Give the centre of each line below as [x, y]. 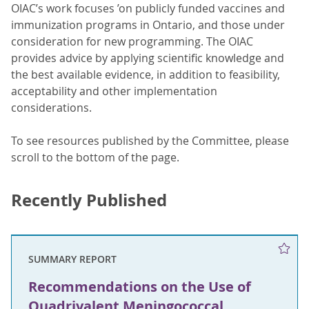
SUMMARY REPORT [72, 259]
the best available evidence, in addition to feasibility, [146, 74]
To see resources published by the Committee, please [150, 141]
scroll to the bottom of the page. [95, 157]
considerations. [51, 108]
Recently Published [89, 200]
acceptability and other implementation [114, 91]
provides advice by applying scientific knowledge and [148, 58]
